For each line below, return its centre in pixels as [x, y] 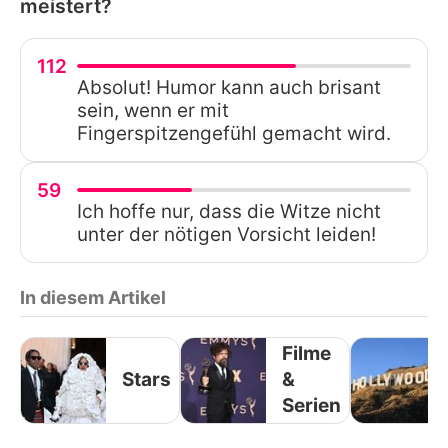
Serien [311, 406]
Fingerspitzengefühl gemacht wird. [234, 133]
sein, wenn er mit [153, 110]
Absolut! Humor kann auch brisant [229, 87]
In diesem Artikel [93, 297]
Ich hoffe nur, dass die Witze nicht [229, 211]
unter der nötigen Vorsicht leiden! [226, 234]
